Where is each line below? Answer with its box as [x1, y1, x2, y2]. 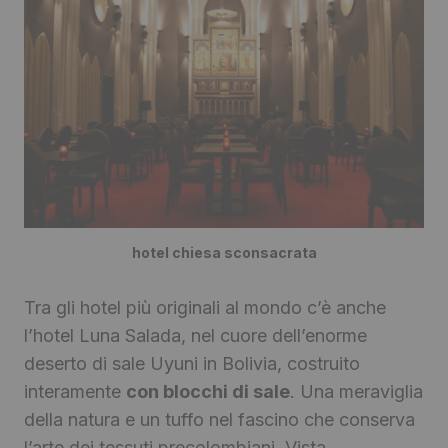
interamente [24, 380, 126, 402]
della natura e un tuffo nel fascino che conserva [24, 408, 415, 430]
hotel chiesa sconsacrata [131, 243, 317, 261]
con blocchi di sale [126, 380, 290, 402]
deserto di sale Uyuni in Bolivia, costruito [24, 352, 360, 374]
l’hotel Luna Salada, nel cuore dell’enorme [24, 324, 367, 346]
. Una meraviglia [290, 380, 423, 402]
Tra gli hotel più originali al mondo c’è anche [24, 296, 386, 318]
